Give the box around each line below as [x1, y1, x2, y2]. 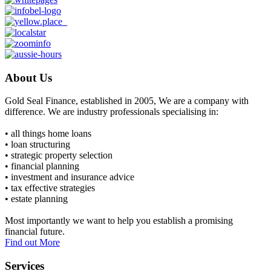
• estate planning [5, 194, 68, 204]
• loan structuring [5, 139, 70, 150]
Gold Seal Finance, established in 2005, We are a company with [5, 96, 249, 106]
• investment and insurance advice [5, 172, 134, 183]
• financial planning [5, 161, 79, 172]
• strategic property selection [5, 150, 113, 161]
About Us [5, 71, 52, 84]
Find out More [5, 237, 60, 248]
